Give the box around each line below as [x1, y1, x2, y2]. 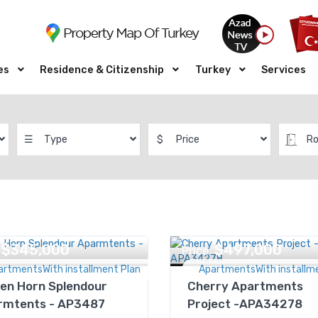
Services [261, 64, 306, 76]
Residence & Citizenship [40, 64, 165, 76]
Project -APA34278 [187, 297, 302, 311]
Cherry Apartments [187, 279, 303, 293]
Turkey [194, 64, 231, 76]
